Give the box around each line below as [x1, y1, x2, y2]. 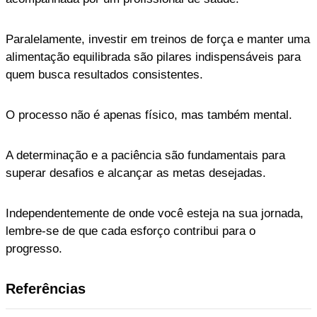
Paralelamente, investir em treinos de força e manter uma [6, 32, 310, 46]
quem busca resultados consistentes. [6, 67, 203, 81]
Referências [6, 280, 86, 296]
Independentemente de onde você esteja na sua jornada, [6, 206, 304, 220]
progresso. [6, 241, 62, 255]
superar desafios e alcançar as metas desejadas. [6, 166, 266, 180]
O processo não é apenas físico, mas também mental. [6, 108, 292, 122]
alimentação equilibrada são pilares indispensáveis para [6, 50, 301, 64]
